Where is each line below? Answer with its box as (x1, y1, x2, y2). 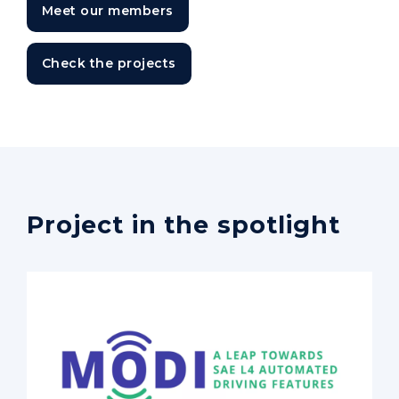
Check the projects (42, 55, 176, 72)
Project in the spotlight (27, 210, 340, 240)
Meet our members (42, 3, 174, 20)
